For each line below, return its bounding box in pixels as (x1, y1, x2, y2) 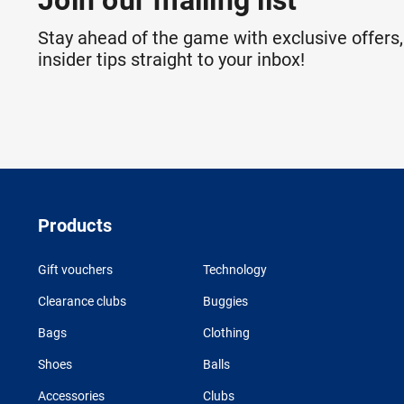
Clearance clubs (38, 293, 126, 308)
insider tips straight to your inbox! (38, 49, 305, 71)
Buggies (202, 293, 248, 308)
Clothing (202, 325, 250, 340)
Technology (202, 262, 267, 277)
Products (38, 214, 112, 236)
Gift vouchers (38, 262, 113, 277)
